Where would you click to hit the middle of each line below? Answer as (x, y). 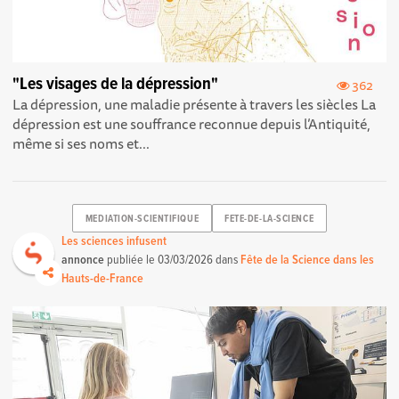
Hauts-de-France (103, 279)
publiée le (131, 261)
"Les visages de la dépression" (116, 85)
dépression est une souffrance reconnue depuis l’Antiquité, (192, 124)
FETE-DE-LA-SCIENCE (269, 219)
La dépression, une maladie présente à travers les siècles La (195, 105)
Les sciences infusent (114, 242)
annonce (83, 261)
